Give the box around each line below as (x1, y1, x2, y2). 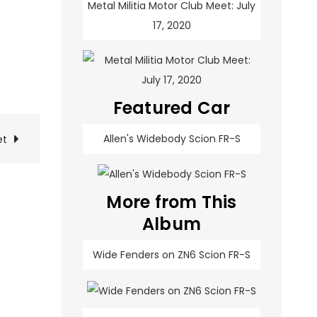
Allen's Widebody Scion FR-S (103, 132, 241, 146)
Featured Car (113, 96, 231, 120)
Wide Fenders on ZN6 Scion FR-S (93, 248, 250, 263)
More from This (106, 190, 237, 214)
